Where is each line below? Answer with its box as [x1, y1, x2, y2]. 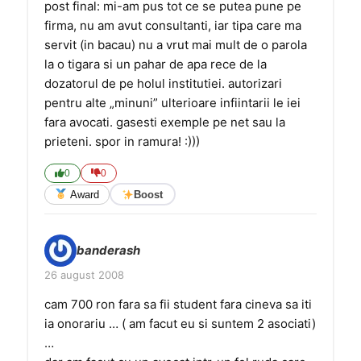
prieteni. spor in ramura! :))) [44, 134, 200, 149]
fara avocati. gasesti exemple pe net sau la [44, 114, 285, 130]
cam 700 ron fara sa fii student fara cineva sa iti [44, 297, 312, 312]
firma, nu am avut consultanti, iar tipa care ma [44, 18, 301, 33]
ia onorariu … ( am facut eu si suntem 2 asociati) [44, 316, 316, 331]
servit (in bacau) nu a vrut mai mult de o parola [44, 37, 307, 52]
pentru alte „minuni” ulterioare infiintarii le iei [44, 95, 301, 110]
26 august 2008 [44, 268, 124, 281]
